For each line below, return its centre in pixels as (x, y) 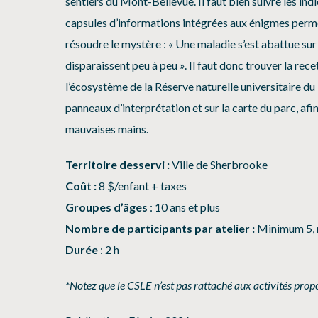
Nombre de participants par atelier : (161, 229)
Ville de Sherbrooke (219, 165)
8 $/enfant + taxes (143, 186)
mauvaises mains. (107, 129)
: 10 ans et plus (184, 207)
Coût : (82, 186)
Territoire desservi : (117, 165)
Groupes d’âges (106, 207)
